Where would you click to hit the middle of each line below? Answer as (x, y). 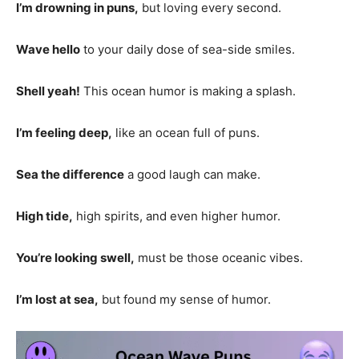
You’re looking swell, (75, 257)
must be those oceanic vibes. (219, 257)
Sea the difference (70, 174)
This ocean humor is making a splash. (188, 91)
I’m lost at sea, (57, 299)
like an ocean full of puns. (186, 132)
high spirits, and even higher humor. (177, 216)
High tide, (44, 216)
